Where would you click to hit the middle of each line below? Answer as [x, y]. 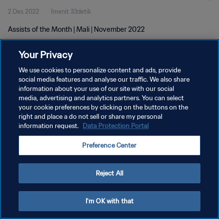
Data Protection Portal [116, 126]
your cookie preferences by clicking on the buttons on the [104, 107]
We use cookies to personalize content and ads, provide [100, 70]
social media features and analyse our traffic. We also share [104, 79]
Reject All [109, 173]
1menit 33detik [71, 11]
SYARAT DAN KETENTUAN [45, 116]
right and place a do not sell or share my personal [91, 117]
